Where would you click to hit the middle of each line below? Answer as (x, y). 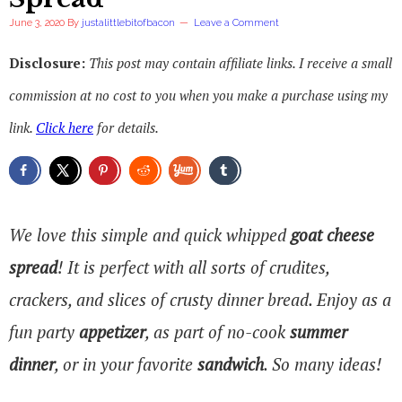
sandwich (231, 363)
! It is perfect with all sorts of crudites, (193, 267)
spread (33, 267)
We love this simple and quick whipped (150, 234)
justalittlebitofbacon (128, 23)
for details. (126, 127)
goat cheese (332, 234)
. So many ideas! (323, 363)
